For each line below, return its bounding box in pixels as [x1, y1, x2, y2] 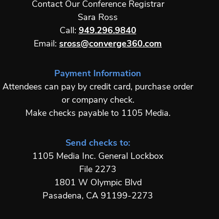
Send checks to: [66, 138, 130, 148]
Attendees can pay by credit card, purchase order [2, 82, 193, 92]
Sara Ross [78, 13, 118, 22]
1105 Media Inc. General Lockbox [32, 152, 163, 161]
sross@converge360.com [59, 39, 162, 49]
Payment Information [54, 69, 141, 79]
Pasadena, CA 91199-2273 [43, 191, 153, 201]
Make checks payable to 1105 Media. [25, 109, 171, 118]
